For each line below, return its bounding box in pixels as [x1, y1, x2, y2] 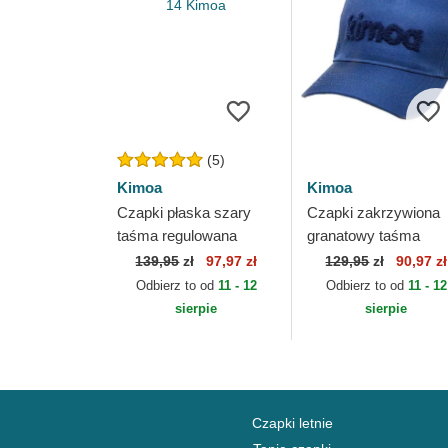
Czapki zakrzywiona [306, 204, 440, 221]
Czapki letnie [251, 415, 333, 431]
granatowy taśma [306, 227, 420, 244]
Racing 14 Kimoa [117, 250, 229, 267]
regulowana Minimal [306, 250, 437, 267]
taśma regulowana [117, 227, 237, 244]
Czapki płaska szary [117, 204, 251, 221]
